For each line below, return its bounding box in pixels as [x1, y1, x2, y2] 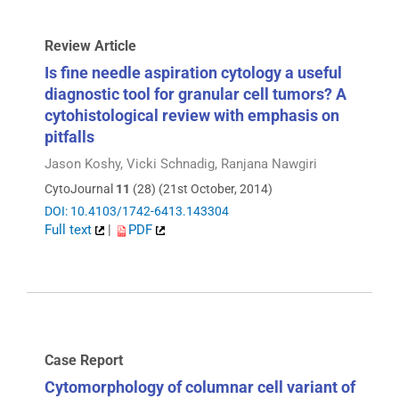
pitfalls [45, 126, 94, 146]
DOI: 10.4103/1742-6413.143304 [45, 204, 229, 219]
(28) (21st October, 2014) [130, 182, 273, 197]
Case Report [45, 351, 123, 369]
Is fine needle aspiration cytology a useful [45, 62, 342, 82]
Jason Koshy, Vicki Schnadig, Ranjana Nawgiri [45, 155, 317, 172]
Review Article [45, 37, 136, 54]
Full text [45, 222, 95, 239]
